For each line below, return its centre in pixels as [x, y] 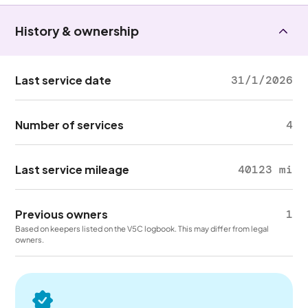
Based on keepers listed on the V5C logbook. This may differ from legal [142, 228]
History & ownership [77, 31]
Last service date [64, 80]
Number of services [70, 125]
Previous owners [62, 214]
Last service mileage [73, 169]
